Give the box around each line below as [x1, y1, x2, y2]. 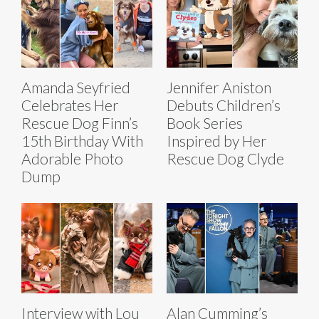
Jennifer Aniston [167, 78, 271, 96]
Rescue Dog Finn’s [21, 113, 138, 132]
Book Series [167, 113, 243, 132]
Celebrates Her [21, 95, 119, 114]
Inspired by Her [167, 131, 267, 150]
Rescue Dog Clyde [167, 149, 284, 167]
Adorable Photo [21, 149, 123, 167]
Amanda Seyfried [21, 78, 130, 96]
